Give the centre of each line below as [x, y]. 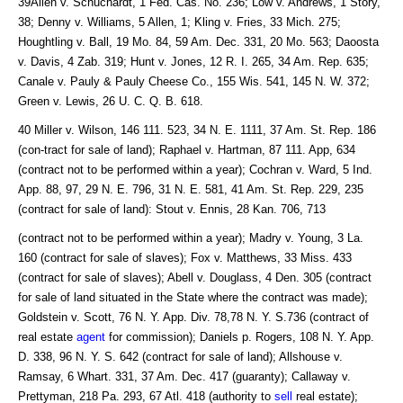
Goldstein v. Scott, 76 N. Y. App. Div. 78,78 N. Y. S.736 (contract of [193, 317]
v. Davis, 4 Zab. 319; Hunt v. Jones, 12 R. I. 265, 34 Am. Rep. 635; [193, 61]
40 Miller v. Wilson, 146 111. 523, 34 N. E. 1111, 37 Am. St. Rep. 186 [197, 130]
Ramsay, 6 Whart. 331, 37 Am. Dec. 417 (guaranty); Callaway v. [184, 376]
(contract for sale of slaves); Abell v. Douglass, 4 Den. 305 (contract [195, 277]
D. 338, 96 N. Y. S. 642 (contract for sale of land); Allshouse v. [180, 356]
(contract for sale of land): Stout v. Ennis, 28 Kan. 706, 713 [172, 209]
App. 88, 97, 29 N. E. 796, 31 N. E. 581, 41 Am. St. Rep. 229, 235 [191, 189]
